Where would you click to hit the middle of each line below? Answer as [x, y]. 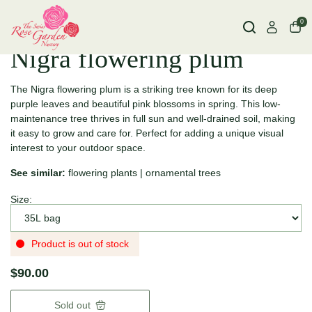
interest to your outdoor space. [78, 148]
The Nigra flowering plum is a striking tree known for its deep [144, 89]
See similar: [38, 173]
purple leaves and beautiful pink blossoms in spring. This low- [146, 104]
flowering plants [103, 173]
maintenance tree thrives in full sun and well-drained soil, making [153, 119]
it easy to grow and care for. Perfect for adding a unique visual [147, 133]
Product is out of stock [80, 244]
